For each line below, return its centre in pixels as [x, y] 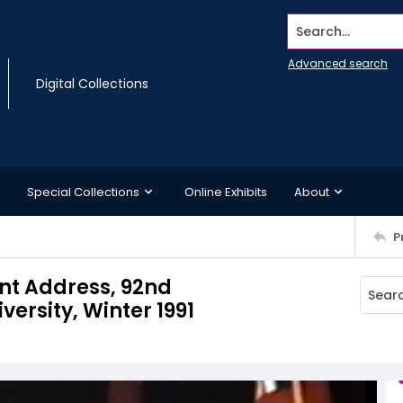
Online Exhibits [226, 192]
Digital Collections [92, 84]
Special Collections [83, 192]
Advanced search [338, 63]
